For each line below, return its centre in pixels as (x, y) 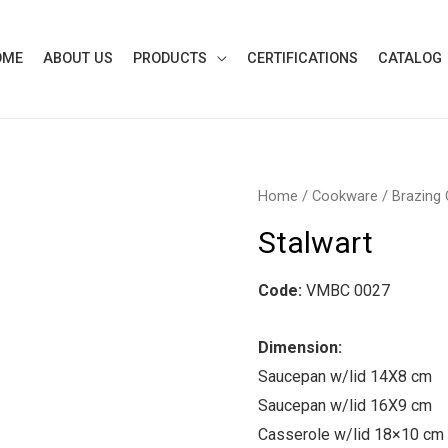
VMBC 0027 (347, 290)
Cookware (344, 196)
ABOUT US (78, 58)
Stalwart (315, 242)
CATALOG (410, 58)
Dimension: (299, 347)
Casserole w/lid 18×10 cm (350, 434)
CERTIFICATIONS (302, 58)
